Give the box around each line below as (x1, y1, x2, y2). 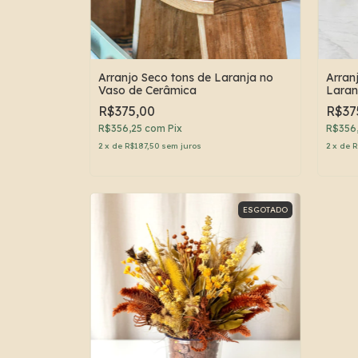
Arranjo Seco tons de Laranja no (98, 70, 273, 86)
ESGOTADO (243, 205, 288, 216)
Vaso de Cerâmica (98, 83, 197, 98)
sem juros (161, 141, 201, 152)
